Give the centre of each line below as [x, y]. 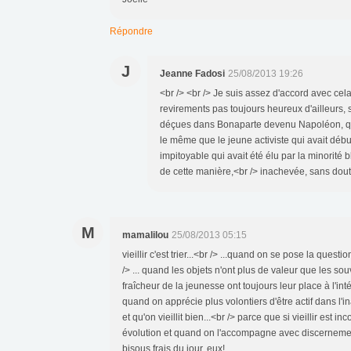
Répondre [131, 31]
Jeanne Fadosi [192, 73]
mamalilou [145, 235]
